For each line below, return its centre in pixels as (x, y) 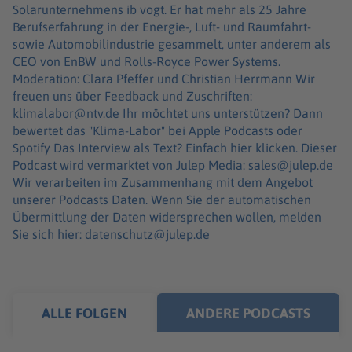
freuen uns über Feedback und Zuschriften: (132, 95)
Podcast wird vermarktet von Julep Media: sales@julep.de (173, 165)
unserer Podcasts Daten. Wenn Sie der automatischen (162, 199)
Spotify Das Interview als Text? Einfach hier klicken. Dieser (33, 147)
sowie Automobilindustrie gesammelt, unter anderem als (172, 44)
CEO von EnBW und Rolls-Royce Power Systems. (147, 61)
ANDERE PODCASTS (248, 313)
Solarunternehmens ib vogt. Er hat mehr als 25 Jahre (159, 9)
